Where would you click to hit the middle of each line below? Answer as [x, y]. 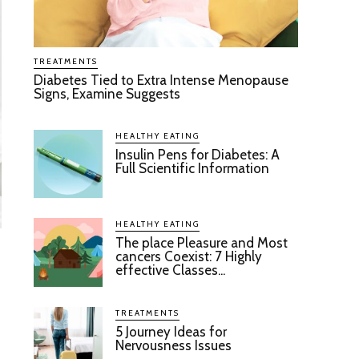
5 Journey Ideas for [171, 332]
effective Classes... [171, 270]
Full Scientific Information [193, 168]
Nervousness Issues [174, 346]
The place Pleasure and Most [202, 243]
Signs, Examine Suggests [107, 93]
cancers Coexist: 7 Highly [189, 257]
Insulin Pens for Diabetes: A [198, 154]
